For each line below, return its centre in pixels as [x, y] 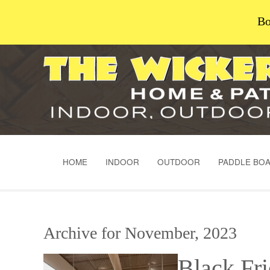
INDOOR [122, 162]
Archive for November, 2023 [140, 233]
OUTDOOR [178, 162]
